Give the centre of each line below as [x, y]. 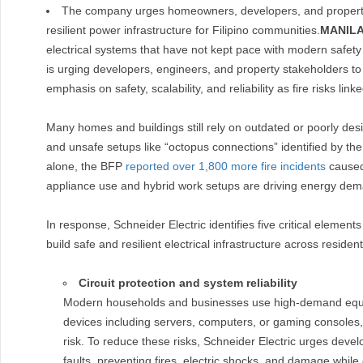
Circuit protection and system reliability [188, 283]
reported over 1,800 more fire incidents [226, 166]
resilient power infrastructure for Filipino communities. [183, 30]
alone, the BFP [86, 166]
